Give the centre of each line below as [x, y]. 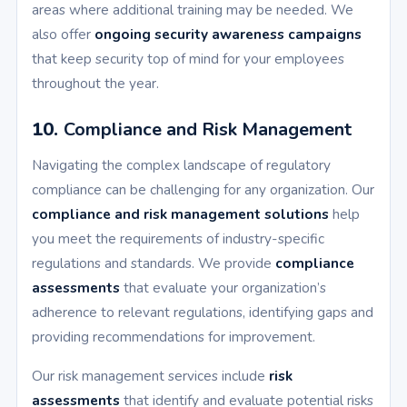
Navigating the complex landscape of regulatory [181, 165]
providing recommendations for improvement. [174, 337]
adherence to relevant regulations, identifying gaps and [203, 313]
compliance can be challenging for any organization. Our [203, 190]
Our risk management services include [150, 376]
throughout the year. [95, 84]
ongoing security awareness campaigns [228, 35]
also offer [63, 35]
